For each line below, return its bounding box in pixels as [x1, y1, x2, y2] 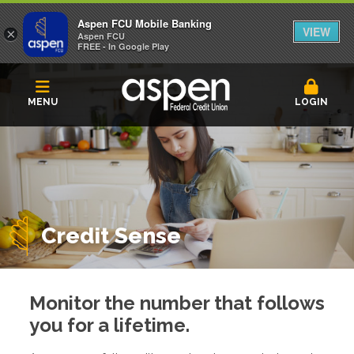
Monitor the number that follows [29, 292, 325, 314]
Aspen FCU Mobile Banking [77, 16, 212, 32]
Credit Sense [41, 223, 181, 249]
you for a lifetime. [29, 314, 190, 337]
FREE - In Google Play [77, 40, 169, 53]
